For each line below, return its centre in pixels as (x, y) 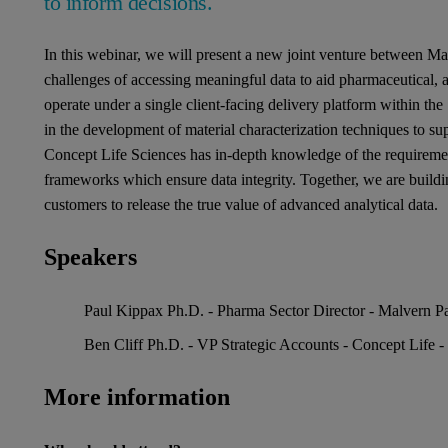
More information (137, 397)
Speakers (90, 257)
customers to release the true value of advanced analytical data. (241, 204)
